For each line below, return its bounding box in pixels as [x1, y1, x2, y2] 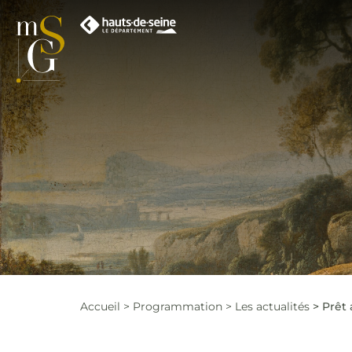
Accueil [80, 299, 120, 313]
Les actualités [235, 299, 310, 313]
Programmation [133, 299, 222, 313]
